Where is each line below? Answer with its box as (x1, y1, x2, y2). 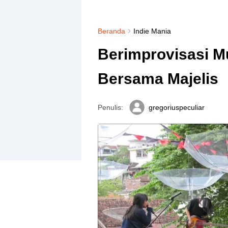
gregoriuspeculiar (148, 103, 205, 111)
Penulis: (97, 103, 123, 111)
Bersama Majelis (97, 70, 218, 87)
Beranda (97, 27, 125, 35)
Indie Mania (133, 27, 171, 35)
